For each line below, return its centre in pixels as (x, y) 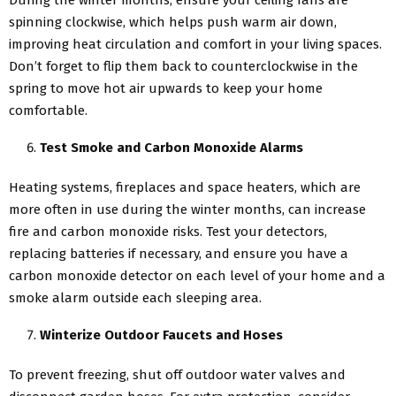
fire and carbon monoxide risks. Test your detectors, (168, 232)
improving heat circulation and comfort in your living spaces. (195, 45)
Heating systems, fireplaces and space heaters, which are (185, 188)
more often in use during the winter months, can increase (187, 210)
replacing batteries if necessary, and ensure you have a (179, 254)
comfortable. (48, 111)
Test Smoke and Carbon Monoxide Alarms (171, 148)
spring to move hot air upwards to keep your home (166, 89)
